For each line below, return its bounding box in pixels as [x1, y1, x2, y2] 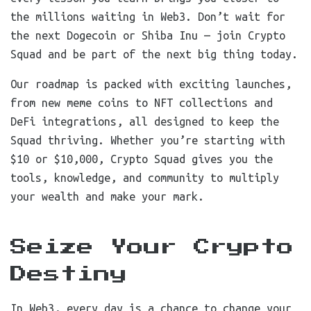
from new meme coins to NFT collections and [10, 96, 273, 109]
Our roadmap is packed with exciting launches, [10, 78, 292, 90]
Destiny [10, 266, 127, 283]
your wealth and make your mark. [10, 190, 204, 203]
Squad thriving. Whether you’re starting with [10, 134, 285, 146]
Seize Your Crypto [10, 239, 294, 255]
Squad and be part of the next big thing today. [10, 48, 298, 60]
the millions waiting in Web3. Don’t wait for [10, 10, 285, 23]
